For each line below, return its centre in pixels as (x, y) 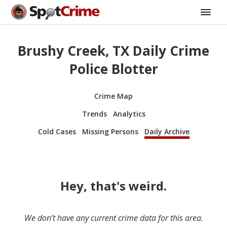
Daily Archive (167, 131)
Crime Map (113, 96)
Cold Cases (57, 131)
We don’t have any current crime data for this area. (113, 218)
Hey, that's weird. (113, 185)
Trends (94, 113)
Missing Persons (110, 131)
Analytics (129, 113)
